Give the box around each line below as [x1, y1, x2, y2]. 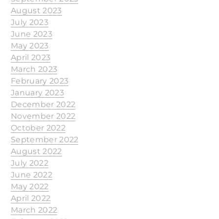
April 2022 [11, 194, 51, 203]
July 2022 [11, 158, 48, 168]
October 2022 [11, 123, 66, 132]
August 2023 [11, 6, 62, 15]
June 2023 [11, 29, 52, 39]
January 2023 [11, 88, 64, 97]
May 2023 [11, 41, 49, 50]
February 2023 [11, 76, 69, 86]
